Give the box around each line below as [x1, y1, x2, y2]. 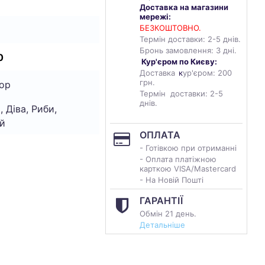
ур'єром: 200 [183, 68, 232, 77]
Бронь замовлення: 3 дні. [140, 46, 237, 55]
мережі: [140, 12, 171, 21]
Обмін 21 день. [140, 209, 196, 218]
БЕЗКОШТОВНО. [140, 23, 201, 33]
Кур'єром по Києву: [141, 57, 217, 66]
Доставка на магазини [140, 2, 228, 12]
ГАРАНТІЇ [140, 195, 183, 206]
